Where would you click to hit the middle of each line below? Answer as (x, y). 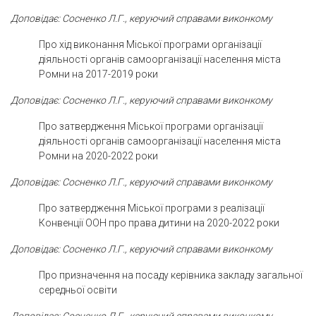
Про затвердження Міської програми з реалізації (152, 208)
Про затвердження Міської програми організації (151, 126)
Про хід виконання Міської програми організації (150, 44)
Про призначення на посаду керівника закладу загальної (171, 275)
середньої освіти (78, 290)
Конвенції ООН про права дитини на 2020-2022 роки (159, 223)
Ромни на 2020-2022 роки (98, 156)
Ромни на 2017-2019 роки (98, 74)
